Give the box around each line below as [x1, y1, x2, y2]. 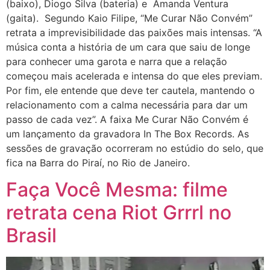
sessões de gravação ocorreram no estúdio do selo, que [6, 142, 263, 154]
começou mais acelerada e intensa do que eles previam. [6, 69, 262, 82]
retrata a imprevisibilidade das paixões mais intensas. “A [6, 26, 262, 39]
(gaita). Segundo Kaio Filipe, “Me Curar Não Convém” [6, 11, 253, 24]
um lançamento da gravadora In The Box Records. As [6, 127, 249, 140]
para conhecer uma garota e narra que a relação [6, 55, 227, 67]
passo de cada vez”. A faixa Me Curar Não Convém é [6, 113, 248, 125]
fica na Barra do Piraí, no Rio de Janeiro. [6, 156, 193, 169]
